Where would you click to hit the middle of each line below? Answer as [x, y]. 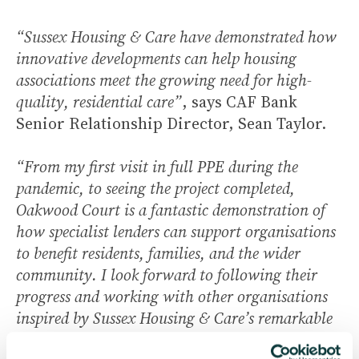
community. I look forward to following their [167, 275]
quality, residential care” [99, 102]
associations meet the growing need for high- [164, 80]
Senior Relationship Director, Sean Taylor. [171, 123]
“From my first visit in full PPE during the [157, 167]
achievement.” [63, 340]
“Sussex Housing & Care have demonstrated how [176, 37]
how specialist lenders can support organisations [176, 232]
